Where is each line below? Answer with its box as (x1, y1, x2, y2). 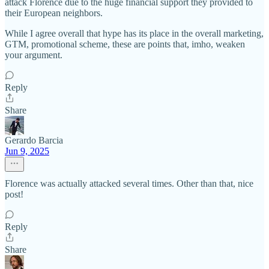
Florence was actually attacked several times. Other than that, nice (5, 178, 253, 189)
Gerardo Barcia (5, 135, 63, 145)
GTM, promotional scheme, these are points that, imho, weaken (5, 39, 245, 49)
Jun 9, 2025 (5, 146, 49, 156)
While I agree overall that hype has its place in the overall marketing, (5, 28, 264, 38)
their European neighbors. (5, 8, 103, 18)
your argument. (5, 50, 62, 60)
